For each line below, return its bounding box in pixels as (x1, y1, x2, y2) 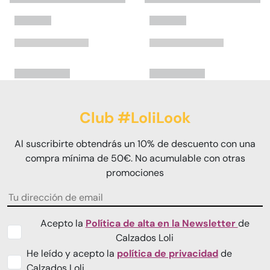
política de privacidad (117, 247, 218, 260)
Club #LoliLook (79, 108, 191, 128)
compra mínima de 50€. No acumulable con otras (25, 152, 245, 165)
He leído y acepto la (27, 247, 117, 260)
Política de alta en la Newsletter (85, 217, 238, 230)
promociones (106, 166, 164, 180)
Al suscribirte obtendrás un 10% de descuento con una (14, 137, 256, 151)
